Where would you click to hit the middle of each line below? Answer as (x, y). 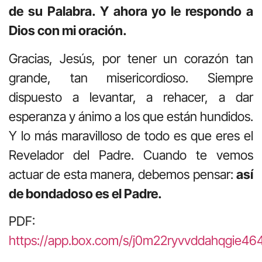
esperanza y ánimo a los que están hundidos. (131, 116)
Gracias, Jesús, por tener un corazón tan (131, 58)
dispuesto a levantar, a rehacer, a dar (131, 97)
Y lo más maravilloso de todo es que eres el (131, 135)
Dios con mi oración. (68, 31)
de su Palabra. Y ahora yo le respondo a (131, 11)
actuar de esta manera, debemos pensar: (123, 174)
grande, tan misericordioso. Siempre (131, 77)
